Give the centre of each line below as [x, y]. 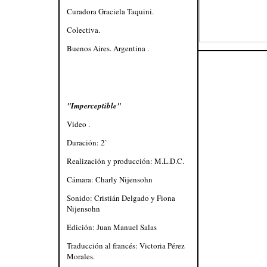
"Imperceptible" [94, 105]
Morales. [80, 256]
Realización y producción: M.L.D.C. [125, 161]
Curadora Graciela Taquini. [110, 11]
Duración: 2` [87, 142]
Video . [78, 124]
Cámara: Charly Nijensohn [109, 179]
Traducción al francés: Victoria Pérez [125, 246]
